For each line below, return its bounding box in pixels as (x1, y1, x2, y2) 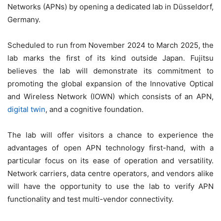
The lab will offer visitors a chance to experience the (7, 130, 214, 140)
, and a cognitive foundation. (45, 105, 144, 114)
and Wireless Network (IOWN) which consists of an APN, (7, 92, 214, 102)
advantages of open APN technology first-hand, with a (7, 143, 214, 153)
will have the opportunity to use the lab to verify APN (7, 182, 214, 191)
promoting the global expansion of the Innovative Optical (7, 79, 214, 89)
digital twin (7, 105, 45, 114)
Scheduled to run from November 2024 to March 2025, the (7, 40, 214, 50)
